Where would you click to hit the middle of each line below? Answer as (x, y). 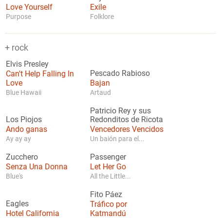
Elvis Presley (27, 64)
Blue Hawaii (24, 92)
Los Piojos (24, 120)
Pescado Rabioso (120, 73)
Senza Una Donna (37, 167)
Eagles (17, 204)
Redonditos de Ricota (127, 120)
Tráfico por (109, 204)
